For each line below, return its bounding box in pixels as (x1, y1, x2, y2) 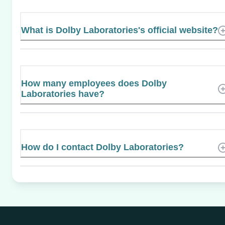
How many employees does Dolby (21, 78, 167, 89)
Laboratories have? (21, 89, 104, 99)
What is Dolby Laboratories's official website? (21, 25, 218, 36)
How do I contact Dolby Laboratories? (21, 142, 184, 153)
